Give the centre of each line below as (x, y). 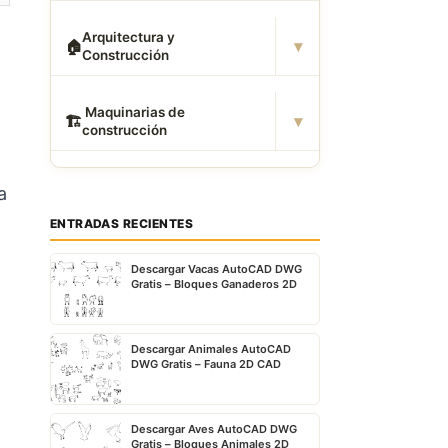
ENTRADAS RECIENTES (121, 223)
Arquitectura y (128, 37)
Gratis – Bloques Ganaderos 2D (213, 284)
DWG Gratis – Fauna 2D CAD (205, 364)
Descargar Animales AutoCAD (210, 349)
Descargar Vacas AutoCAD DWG (216, 269)
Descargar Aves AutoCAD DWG (213, 429)
